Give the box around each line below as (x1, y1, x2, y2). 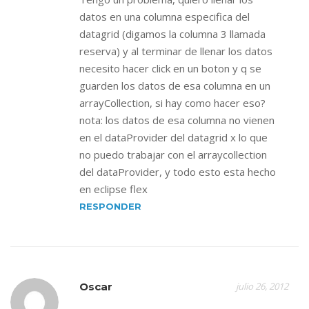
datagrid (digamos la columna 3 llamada (79, 27, 266, 41)
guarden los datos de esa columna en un (79, 79, 270, 92)
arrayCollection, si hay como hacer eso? (79, 96, 266, 110)
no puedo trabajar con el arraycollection (79, 148, 267, 161)
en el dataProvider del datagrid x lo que (79, 130, 268, 144)
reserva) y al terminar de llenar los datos (79, 44, 272, 58)
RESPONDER (79, 201, 141, 212)
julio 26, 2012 (236, 280, 288, 292)
